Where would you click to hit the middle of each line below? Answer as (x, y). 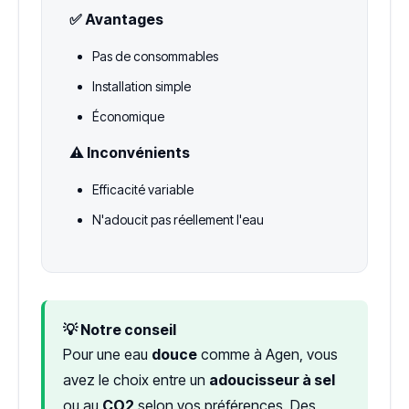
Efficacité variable (143, 189)
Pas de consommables (155, 56)
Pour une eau (107, 354)
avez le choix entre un (136, 379)
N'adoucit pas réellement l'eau (178, 219)
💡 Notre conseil (120, 329)
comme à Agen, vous (267, 354)
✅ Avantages (116, 19)
